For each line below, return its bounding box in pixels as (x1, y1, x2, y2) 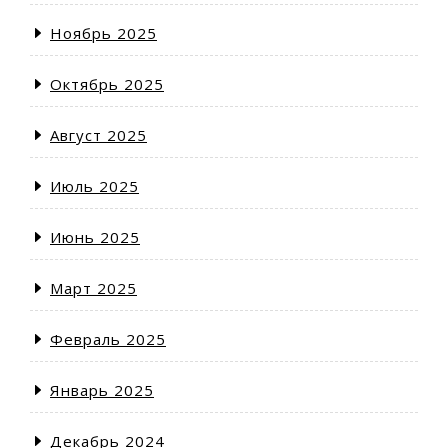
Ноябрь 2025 (50, 23, 157, 43)
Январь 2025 (50, 380, 154, 400)
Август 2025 (50, 125, 147, 145)
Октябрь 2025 (50, 74, 164, 94)
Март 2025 (50, 278, 137, 298)
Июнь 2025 (50, 227, 140, 247)
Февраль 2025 (50, 329, 166, 349)
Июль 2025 (50, 176, 139, 196)
